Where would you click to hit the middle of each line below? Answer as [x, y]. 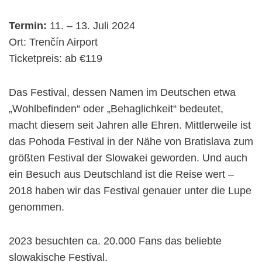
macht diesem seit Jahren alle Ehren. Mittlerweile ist [130, 125]
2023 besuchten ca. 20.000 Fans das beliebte [115, 241]
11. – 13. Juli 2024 [92, 25]
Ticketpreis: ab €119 [56, 58]
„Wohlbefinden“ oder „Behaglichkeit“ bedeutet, [116, 108]
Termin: [29, 25]
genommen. [37, 207]
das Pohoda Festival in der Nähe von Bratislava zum [131, 141]
